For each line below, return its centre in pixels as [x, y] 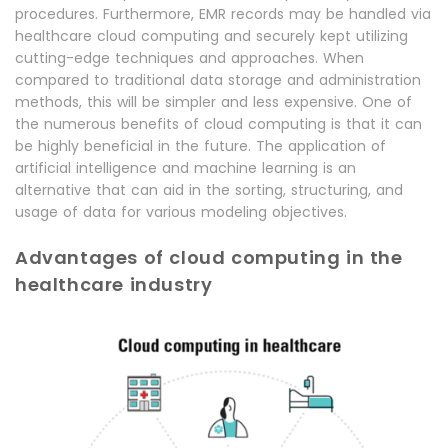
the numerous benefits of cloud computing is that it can [218, 124]
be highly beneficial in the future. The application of [200, 146]
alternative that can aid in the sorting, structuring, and [209, 190]
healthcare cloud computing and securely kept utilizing [211, 36]
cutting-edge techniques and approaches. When [189, 58]
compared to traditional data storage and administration [218, 80]
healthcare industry [114, 284]
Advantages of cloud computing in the [209, 257]
